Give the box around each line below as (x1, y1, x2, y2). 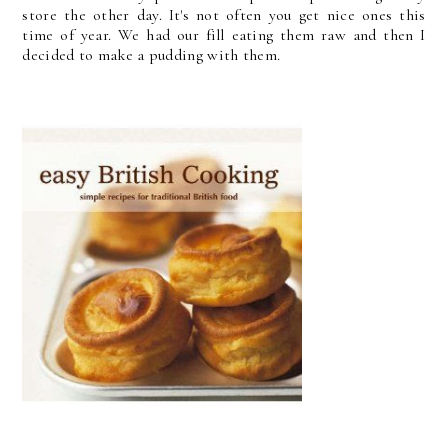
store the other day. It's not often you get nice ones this (22, 4, 426, 25)
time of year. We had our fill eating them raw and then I (22, 24, 426, 45)
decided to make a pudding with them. (22, 44, 281, 65)
